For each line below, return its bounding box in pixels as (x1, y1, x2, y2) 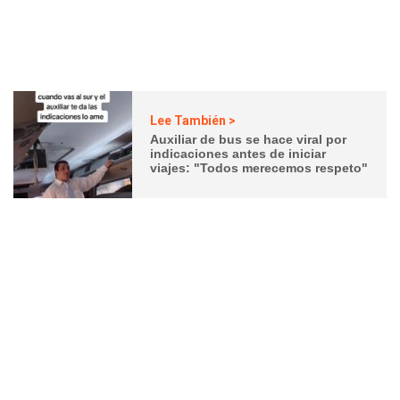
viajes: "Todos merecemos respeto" (150, 161, 369, 176)
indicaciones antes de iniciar (150, 146, 327, 162)
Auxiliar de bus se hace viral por (150, 132, 347, 147)
